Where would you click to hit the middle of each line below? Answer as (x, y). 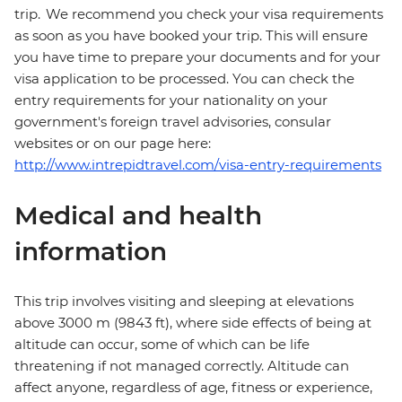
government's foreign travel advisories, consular (173, 122)
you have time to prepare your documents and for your (197, 57)
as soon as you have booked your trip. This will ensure (191, 36)
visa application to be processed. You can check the (184, 79)
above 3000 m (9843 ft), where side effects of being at (193, 323)
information (91, 252)
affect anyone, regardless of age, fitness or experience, (193, 388)
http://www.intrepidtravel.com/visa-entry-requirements (198, 165)
